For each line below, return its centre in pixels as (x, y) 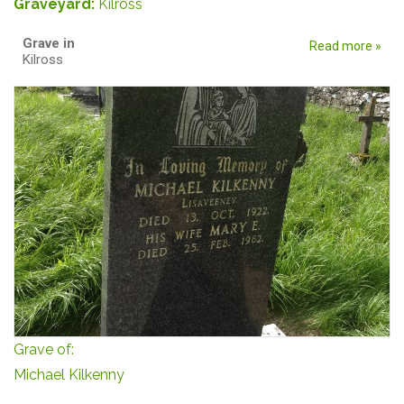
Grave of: (46, 350)
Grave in (50, 44)
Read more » (345, 46)
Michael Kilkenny (69, 375)
